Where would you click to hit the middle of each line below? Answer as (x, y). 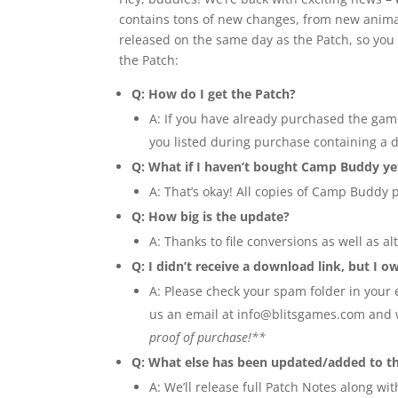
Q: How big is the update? (213, 217)
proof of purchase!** (208, 338)
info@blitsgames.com (302, 314)
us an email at (194, 314)
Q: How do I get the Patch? (214, 94)
